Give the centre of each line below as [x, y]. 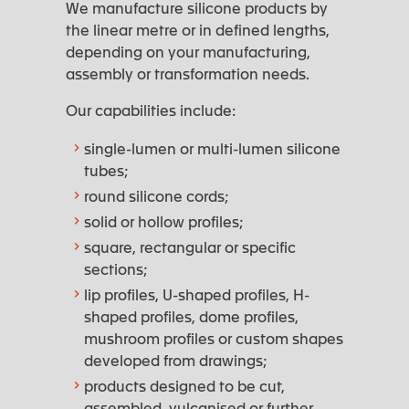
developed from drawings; [176, 360]
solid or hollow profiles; [164, 221]
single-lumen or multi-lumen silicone [212, 148]
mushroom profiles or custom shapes [214, 338]
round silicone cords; [157, 195]
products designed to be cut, [184, 385]
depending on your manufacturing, [188, 51]
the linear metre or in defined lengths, [198, 29]
